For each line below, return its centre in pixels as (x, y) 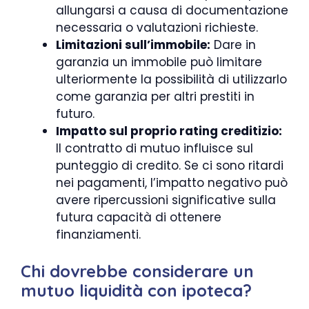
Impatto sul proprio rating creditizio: (169, 131)
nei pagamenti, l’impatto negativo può (172, 183)
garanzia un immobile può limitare (159, 62)
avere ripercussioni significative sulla (166, 200)
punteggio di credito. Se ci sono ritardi (170, 166)
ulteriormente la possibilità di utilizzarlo (171, 79)
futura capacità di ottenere (139, 217)
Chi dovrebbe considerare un (137, 271)
